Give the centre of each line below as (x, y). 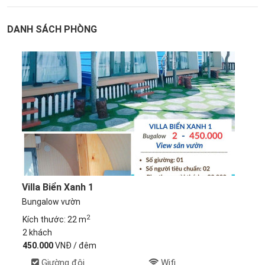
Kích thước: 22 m (54, 219)
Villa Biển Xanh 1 (58, 187)
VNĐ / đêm (75, 245)
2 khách (37, 232)
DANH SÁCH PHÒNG (52, 29)
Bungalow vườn (51, 202)
